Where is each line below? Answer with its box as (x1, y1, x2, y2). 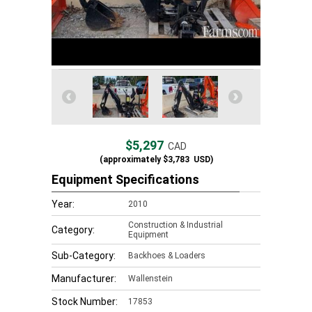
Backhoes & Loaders (128, 251, 205, 260)
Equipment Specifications (52, 172, 199, 187)
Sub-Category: (52, 250, 116, 261)
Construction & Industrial (128, 220, 223, 230)
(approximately (99, 155, 161, 164)
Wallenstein (128, 274, 173, 283)
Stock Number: (52, 296, 118, 307)
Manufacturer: (52, 273, 116, 284)
